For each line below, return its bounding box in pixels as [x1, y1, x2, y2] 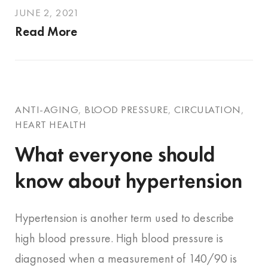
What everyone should [15, 141, 215, 167]
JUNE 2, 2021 [15, 7, 79, 19]
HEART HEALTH [15, 118, 86, 131]
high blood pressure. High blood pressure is [15, 230, 223, 245]
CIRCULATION [174, 103, 241, 116]
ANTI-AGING [15, 103, 78, 116]
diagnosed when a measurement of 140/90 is [15, 251, 237, 266]
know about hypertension [15, 167, 242, 193]
